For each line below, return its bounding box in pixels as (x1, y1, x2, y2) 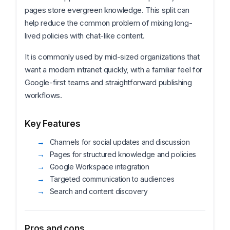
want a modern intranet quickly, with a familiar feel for (25, 65, 203, 74)
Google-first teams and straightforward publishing (25, 78, 192, 87)
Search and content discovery (49, 187, 148, 196)
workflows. (25, 90, 62, 100)
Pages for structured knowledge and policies (49, 150, 196, 159)
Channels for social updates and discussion (49, 138, 190, 146)
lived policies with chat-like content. (25, 31, 145, 41)
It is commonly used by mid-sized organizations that (25, 52, 200, 62)
